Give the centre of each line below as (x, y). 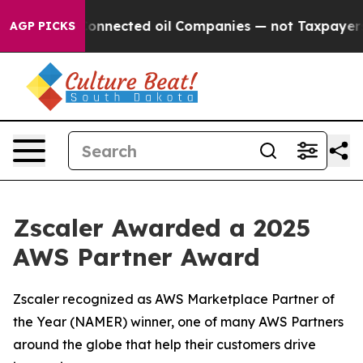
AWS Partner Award (137, 257)
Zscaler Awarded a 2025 (162, 228)
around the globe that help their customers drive (164, 344)
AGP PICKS (43, 26)
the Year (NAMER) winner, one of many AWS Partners (178, 322)
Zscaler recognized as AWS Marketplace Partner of (174, 299)
